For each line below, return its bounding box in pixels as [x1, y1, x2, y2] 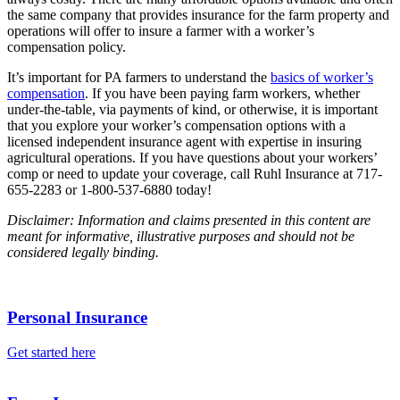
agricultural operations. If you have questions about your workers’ [7, 150, 377, 166]
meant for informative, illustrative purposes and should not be [7, 229, 354, 245]
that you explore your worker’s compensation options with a [7, 118, 346, 134]
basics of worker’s [271, 70, 373, 86]
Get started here [7, 344, 96, 360]
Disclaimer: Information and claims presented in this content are [7, 212, 371, 229]
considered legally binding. [7, 245, 159, 261]
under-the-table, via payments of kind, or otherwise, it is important [7, 102, 378, 118]
